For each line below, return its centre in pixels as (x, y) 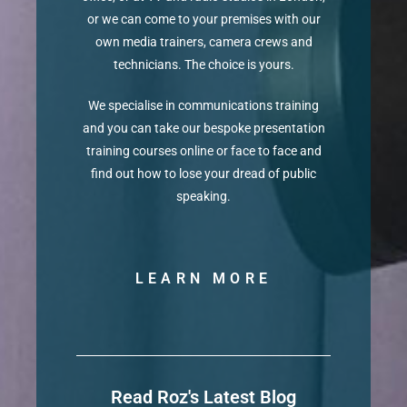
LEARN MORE (203, 279)
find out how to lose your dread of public (203, 174)
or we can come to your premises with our (203, 20)
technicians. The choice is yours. (203, 65)
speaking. (203, 197)
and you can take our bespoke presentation (203, 129)
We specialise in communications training (203, 106)
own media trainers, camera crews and (203, 42)
